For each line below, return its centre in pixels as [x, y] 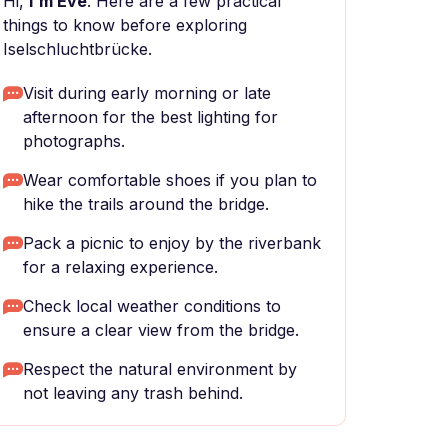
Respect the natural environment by [160, 369]
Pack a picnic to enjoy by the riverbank [172, 243]
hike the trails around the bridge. [146, 204]
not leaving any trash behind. [133, 393]
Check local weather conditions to [152, 306]
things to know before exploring [125, 25]
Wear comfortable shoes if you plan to [170, 180]
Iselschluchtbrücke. [77, 49]
